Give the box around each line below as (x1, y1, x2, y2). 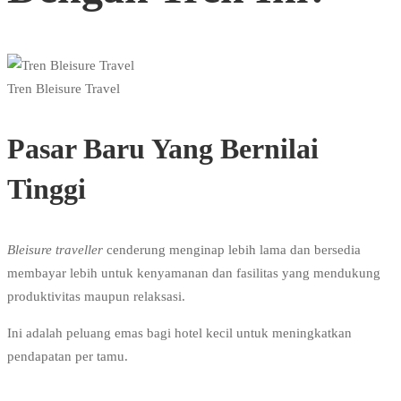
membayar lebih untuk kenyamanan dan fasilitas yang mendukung (7, 266, 380, 281)
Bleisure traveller (7, 243, 103, 258)
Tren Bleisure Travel (7, 81, 120, 97)
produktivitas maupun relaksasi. (7, 289, 185, 304)
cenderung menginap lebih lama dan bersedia (103, 243, 361, 258)
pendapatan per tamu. (7, 349, 128, 364)
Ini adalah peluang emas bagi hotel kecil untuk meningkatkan (7, 326, 352, 341)
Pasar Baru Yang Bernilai (7, 132, 319, 166)
